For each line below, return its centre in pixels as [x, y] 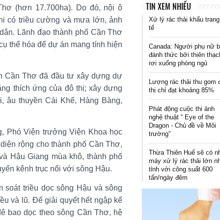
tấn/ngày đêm [168, 177]
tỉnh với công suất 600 [181, 169]
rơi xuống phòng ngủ [178, 63]
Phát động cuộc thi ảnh [182, 109]
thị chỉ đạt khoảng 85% [182, 90]
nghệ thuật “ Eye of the [182, 117]
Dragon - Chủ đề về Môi [183, 125]
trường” [160, 134]
